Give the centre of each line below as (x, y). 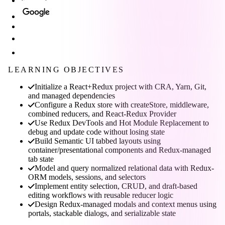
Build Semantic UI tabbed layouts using (98, 141)
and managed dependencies (72, 95)
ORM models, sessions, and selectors (87, 177)
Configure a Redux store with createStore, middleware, (122, 104)
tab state (41, 159)
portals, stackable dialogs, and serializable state (102, 213)
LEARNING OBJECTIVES (66, 69)
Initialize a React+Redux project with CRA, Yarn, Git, (121, 86)
